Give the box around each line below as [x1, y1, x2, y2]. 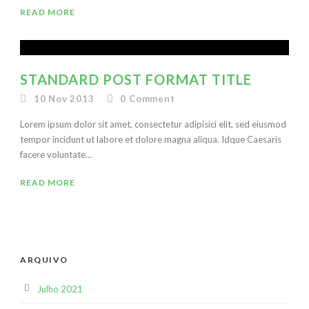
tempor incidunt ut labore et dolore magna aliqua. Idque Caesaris [20, 134, 281, 145]
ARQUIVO [20, 255, 68, 265]
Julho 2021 [37, 283, 83, 295]
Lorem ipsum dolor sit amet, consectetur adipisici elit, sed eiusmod [20, 119, 286, 130]
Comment [129, 93, 175, 104]
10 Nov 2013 [33, 93, 94, 104]
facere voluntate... [20, 149, 92, 160]
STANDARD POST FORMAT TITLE [20, 71, 252, 88]
